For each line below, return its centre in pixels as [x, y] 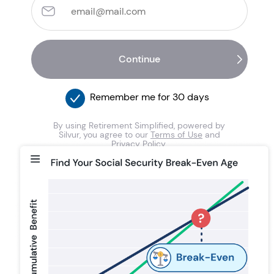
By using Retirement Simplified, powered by [139, 125]
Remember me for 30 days [149, 97]
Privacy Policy [139, 143]
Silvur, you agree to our [104, 134]
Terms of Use [176, 134]
